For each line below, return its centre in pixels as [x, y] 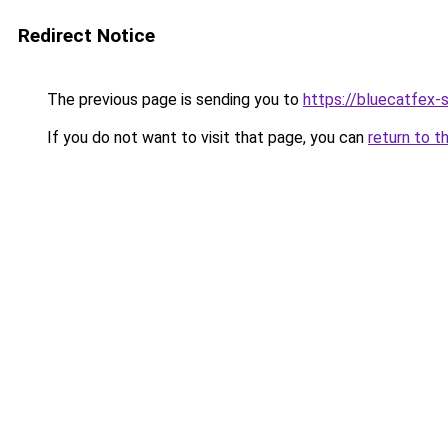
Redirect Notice [86, 35]
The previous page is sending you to [173, 99]
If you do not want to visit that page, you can [205, 137]
